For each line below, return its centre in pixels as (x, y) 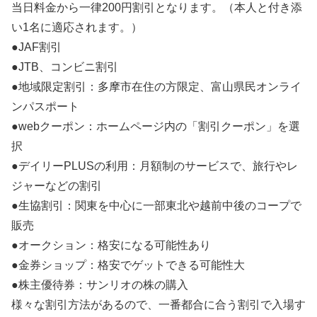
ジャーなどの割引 (57, 186)
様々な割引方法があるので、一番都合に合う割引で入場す (158, 305)
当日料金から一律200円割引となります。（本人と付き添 (157, 8)
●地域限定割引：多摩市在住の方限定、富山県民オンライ (156, 87)
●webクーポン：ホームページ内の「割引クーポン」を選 (156, 127)
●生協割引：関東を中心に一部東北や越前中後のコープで (156, 206)
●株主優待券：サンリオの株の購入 (100, 285)
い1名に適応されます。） (77, 28)
